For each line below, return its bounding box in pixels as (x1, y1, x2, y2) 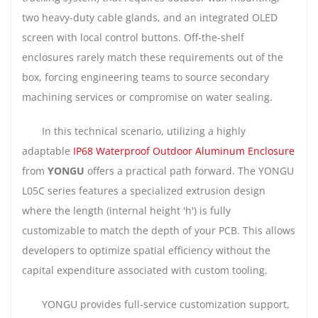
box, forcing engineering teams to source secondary (22, 70, 269, 84)
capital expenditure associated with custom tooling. (22, 263, 268, 277)
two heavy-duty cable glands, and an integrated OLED (22, 10, 278, 24)
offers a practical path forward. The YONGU (84, 163, 294, 177)
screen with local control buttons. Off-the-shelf (22, 30, 244, 44)
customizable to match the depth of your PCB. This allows (22, 223, 295, 237)
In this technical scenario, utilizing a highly (42, 124, 246, 138)
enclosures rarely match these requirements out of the (22, 50, 283, 64)
